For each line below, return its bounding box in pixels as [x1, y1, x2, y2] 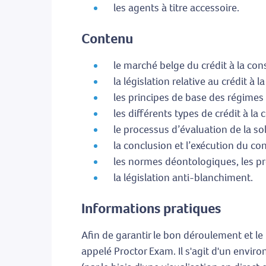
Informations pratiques [81, 199, 221, 218]
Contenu [81, 29, 133, 49]
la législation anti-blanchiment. [113, 170, 253, 185]
